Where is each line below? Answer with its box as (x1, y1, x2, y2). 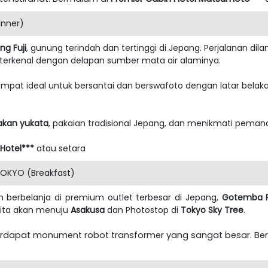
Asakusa (71, 203, 105, 216)
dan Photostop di (105, 203, 181, 216)
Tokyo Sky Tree (181, 203, 243, 216)
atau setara (36, 142, 86, 154)
